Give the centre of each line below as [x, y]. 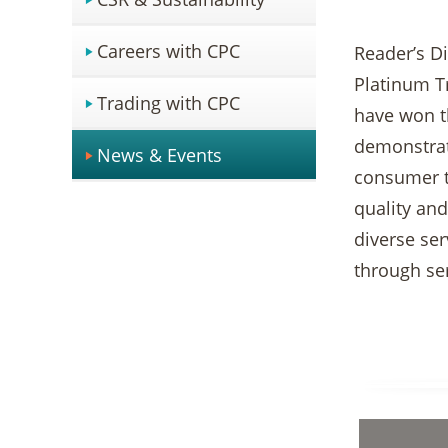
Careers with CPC [168, 50]
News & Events [159, 154]
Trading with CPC [168, 102]
